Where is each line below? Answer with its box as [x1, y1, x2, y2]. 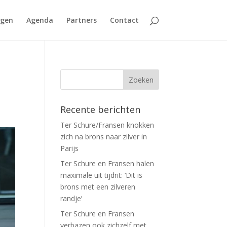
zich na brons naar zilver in [60, 132, 147, 141]
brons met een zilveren [60, 182, 136, 192]
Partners [66, 15, 97, 25]
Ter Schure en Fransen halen [60, 159, 155, 168]
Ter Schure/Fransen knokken [60, 120, 155, 130]
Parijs [60, 143, 79, 153]
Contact [109, 15, 139, 25]
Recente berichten [60, 103, 141, 116]
